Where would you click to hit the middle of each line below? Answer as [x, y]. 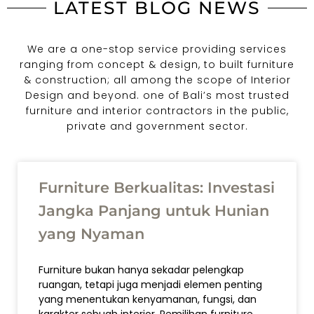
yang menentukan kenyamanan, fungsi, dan [148, 300]
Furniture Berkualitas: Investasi [157, 188]
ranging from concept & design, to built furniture [157, 65]
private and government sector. [157, 127]
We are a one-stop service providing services [157, 49]
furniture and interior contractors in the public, [157, 111]
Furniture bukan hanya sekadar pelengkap [141, 270]
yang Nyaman [91, 234]
